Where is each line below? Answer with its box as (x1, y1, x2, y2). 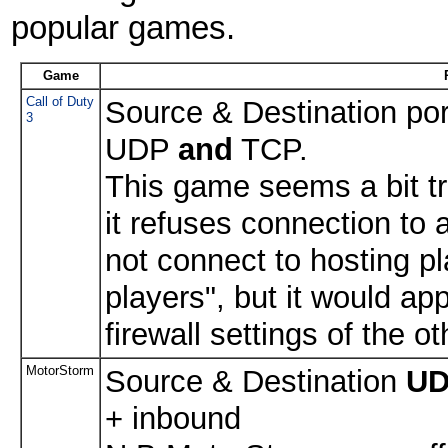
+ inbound (105, 400, 241, 436)
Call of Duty (26, 93, 94, 109)
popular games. (10, 10, 235, 47)
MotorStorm (26, 362, 94, 378)
